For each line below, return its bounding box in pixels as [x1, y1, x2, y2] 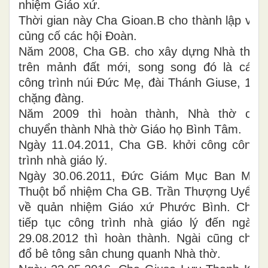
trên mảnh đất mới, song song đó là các [19, 60, 258, 74]
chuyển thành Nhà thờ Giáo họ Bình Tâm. [19, 123, 242, 136]
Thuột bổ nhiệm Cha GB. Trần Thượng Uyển [19, 185, 258, 198]
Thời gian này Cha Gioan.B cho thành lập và [19, 14, 258, 27]
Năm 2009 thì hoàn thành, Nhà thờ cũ [19, 107, 258, 120]
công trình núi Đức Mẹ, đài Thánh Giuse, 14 [19, 76, 258, 89]
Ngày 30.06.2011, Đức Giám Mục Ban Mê [19, 169, 258, 182]
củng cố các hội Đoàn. [19, 29, 137, 42]
